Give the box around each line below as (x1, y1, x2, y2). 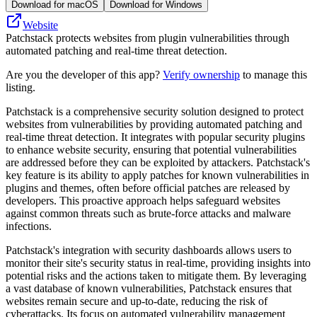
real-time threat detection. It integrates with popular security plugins (6, 130, 305, 143)
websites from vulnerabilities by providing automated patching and (6, 117, 302, 130)
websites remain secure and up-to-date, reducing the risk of (6, 294, 267, 307)
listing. (6, 81, 35, 93)
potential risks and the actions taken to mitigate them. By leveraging (6, 269, 306, 282)
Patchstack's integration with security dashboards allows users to (6, 243, 292, 256)
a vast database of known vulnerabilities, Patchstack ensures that (6, 282, 292, 294)
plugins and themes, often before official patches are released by (6, 181, 290, 194)
